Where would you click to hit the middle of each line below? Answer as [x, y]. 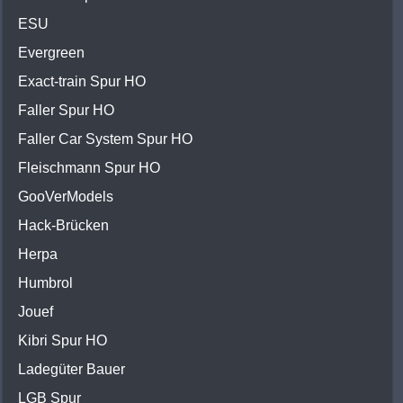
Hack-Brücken [63, 226]
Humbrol [45, 283]
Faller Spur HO [66, 111]
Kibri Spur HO [63, 341]
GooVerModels [66, 197]
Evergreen [51, 53]
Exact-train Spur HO [82, 82]
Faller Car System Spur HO [105, 139]
